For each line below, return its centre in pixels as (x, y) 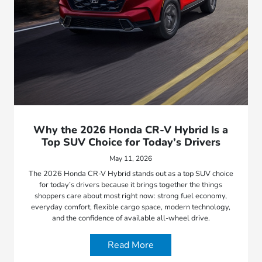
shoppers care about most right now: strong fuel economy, (131, 196)
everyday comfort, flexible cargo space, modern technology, (131, 207)
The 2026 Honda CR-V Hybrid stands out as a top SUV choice (131, 173)
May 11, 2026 (131, 158)
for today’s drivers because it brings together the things (131, 185)
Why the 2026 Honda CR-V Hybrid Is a (131, 130)
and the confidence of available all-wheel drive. (131, 218)
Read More (131, 245)
